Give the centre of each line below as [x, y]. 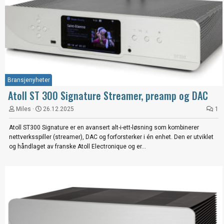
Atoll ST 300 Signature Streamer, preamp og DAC [108, 95]
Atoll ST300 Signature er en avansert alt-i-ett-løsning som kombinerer [104, 127]
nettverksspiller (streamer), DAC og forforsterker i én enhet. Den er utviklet [111, 137]
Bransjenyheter [29, 80]
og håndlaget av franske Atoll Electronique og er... [77, 146]
